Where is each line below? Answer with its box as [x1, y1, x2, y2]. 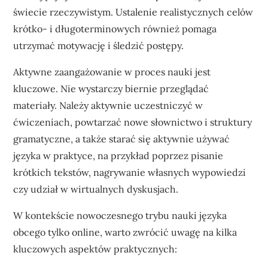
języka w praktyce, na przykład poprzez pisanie [13, 150, 224, 162]
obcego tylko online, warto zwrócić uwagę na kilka [13, 226, 237, 238]
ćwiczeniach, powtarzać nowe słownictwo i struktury [13, 116, 252, 128]
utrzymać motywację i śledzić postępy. [13, 39, 184, 51]
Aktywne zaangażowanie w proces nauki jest [13, 66, 211, 78]
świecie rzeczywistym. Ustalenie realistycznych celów [13, 6, 254, 18]
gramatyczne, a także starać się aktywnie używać [13, 133, 230, 145]
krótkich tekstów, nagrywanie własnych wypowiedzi [13, 166, 246, 178]
